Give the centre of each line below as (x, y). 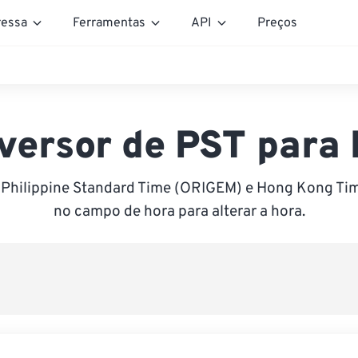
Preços (277, 23)
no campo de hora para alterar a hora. (179, 212)
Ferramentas (109, 23)
